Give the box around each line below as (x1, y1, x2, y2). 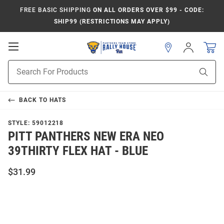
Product (8, 61, 33, 69)
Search (8, 71, 29, 79)
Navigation (18, 61, 63, 71)
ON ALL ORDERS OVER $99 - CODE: (90, 6, 204, 13)
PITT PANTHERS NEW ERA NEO (8, 129, 164, 143)
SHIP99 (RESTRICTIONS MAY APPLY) (54, 18, 170, 25)
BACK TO (18, 96, 49, 103)
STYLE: (8, 119, 32, 126)
